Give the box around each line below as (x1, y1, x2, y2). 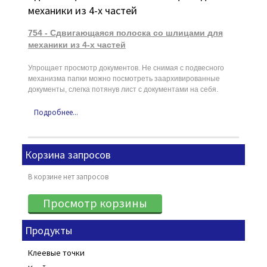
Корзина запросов (24, 148, 111, 162)
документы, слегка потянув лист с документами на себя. (27, 85, 218, 94)
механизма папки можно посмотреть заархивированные (27, 74, 220, 83)
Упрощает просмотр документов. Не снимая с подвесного (27, 64, 224, 72)
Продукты (24, 223, 72, 237)
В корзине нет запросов (27, 172, 108, 182)
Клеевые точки (27, 247, 85, 258)
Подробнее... (33, 107, 78, 117)
